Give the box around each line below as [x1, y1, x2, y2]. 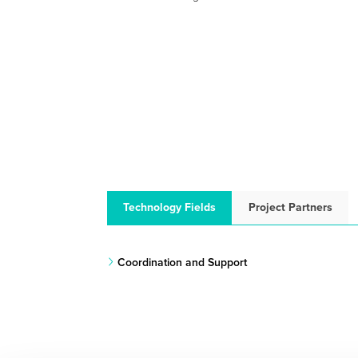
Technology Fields [123, 201, 217, 215]
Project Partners [249, 201, 333, 215]
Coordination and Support [117, 256, 247, 270]
